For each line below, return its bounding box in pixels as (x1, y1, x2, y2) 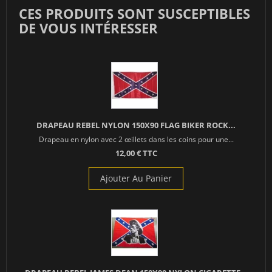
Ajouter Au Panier (100, 172, 172, 184)
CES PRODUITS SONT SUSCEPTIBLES (19, 4, 250, 22)
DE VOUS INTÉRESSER (19, 18, 158, 37)
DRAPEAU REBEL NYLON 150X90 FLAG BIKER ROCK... (36, 119, 236, 131)
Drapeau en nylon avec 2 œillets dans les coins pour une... (38, 134, 234, 144)
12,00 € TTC (115, 147, 157, 158)
